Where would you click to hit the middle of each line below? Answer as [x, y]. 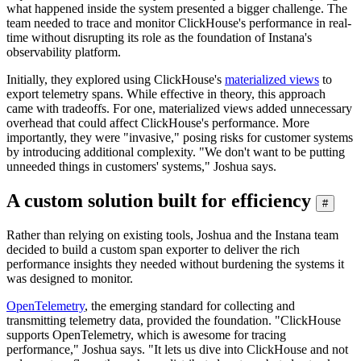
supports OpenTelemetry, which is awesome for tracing [146, 334]
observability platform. [64, 52]
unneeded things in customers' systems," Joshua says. [141, 166]
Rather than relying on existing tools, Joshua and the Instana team [172, 234]
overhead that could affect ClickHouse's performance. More [158, 122]
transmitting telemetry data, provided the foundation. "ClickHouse [174, 320]
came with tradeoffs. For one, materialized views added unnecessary [179, 108]
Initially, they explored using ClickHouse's [116, 79]
